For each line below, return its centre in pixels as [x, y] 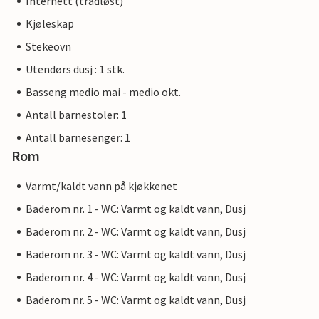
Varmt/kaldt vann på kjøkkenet [101, 186]
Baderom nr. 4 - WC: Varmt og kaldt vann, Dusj [136, 277]
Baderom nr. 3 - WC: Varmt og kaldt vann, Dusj [136, 255]
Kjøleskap [50, 24]
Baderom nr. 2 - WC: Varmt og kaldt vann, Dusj [136, 232]
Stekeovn [48, 47]
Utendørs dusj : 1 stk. [75, 69]
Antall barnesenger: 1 [78, 138]
